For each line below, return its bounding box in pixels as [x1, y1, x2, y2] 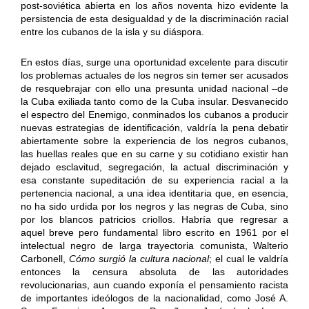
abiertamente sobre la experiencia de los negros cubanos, [20, 135, 289, 147]
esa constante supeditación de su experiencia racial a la [20, 175, 289, 186]
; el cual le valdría [209, 253, 289, 265]
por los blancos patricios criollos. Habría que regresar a [20, 214, 289, 226]
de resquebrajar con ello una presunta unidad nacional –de [20, 83, 289, 94]
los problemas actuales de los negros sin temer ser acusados [20, 70, 289, 81]
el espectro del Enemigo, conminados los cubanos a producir [20, 109, 289, 121]
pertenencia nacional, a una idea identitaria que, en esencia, [20, 188, 289, 199]
